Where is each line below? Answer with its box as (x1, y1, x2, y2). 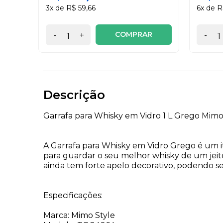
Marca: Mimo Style (43, 211, 115, 220)
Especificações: (43, 191, 103, 200)
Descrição (43, 88, 105, 102)
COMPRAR (115, 30, 152, 39)
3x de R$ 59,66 (46, 3, 96, 12)
